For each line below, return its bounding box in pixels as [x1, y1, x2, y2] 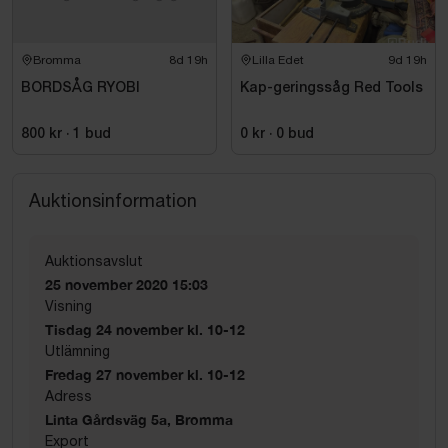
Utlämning [45, 342, 110, 359]
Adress [45, 387, 92, 404]
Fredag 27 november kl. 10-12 [45, 365, 245, 383]
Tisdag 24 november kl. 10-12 [45, 320, 245, 338]
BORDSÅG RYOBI [21, 81, 140, 95]
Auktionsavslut [45, 252, 143, 269]
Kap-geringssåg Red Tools [240, 81, 423, 95]
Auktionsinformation [29, 189, 197, 211]
